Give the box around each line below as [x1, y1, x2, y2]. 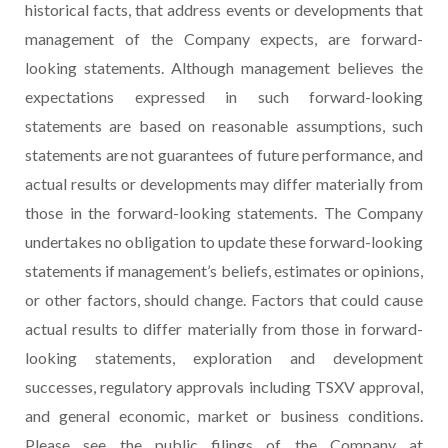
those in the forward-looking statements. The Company [25, 203, 423, 223]
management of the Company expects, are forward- [25, 29, 423, 49]
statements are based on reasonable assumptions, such [25, 116, 423, 136]
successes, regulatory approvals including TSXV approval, [25, 377, 423, 397]
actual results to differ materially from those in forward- [25, 319, 423, 339]
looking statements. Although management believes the [25, 58, 423, 78]
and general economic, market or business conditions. [25, 406, 423, 426]
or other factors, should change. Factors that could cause [25, 290, 423, 310]
